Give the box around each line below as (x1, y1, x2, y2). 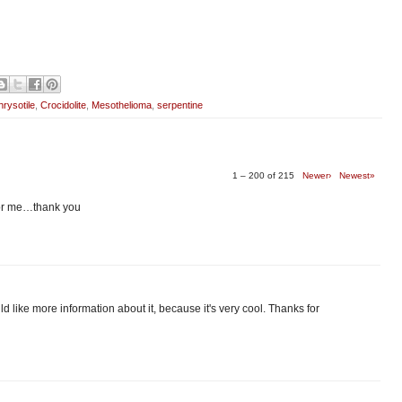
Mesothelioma (92, 99, 152, 110)
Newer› (302, 170, 331, 180)
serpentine (157, 99, 203, 110)
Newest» (339, 170, 375, 180)
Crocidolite (40, 99, 86, 110)
